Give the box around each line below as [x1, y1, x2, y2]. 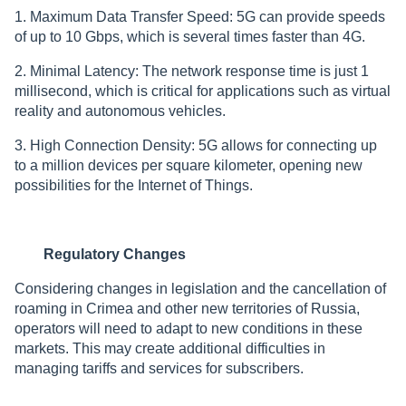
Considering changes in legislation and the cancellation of [14, 280, 386, 296]
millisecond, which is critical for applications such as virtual [14, 82, 391, 99]
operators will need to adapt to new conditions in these [14, 320, 362, 336]
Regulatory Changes [43, 246, 186, 262]
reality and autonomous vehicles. [14, 102, 226, 119]
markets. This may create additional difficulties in [14, 340, 325, 356]
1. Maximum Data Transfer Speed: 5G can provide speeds [14, 8, 385, 24]
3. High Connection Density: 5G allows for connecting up [14, 137, 377, 153]
